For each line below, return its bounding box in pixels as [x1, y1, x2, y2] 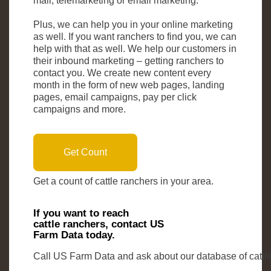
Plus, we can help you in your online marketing [33, 19, 233, 30]
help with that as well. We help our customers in [33, 44, 237, 54]
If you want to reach [33, 207, 129, 220]
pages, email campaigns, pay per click [33, 92, 197, 103]
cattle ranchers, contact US [33, 218, 164, 230]
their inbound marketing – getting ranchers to [33, 56, 224, 67]
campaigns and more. [33, 104, 126, 115]
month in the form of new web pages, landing [33, 80, 224, 91]
